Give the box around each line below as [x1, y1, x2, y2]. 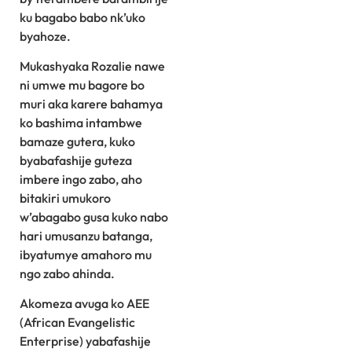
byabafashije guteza [20, 152, 132, 169]
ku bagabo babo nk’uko [20, 9, 145, 25]
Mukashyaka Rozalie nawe [20, 58, 165, 75]
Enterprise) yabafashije [20, 333, 151, 350]
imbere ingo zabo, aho [20, 171, 142, 188]
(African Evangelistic [20, 314, 135, 331]
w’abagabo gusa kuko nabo [20, 209, 168, 225]
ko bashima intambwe [20, 115, 142, 131]
